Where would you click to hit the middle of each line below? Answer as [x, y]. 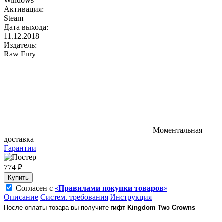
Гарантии [20, 148]
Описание [21, 197]
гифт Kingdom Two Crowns [153, 207]
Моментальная [177, 130]
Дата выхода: [26, 27]
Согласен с [35, 188]
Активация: [24, 9]
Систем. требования [74, 197]
